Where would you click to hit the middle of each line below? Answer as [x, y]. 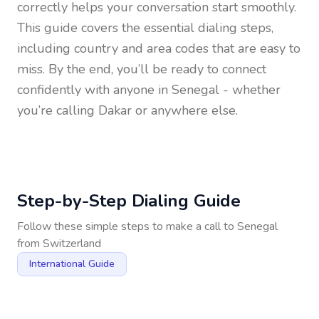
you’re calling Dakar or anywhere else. [127, 110]
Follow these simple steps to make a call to [127, 226]
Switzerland [72, 244]
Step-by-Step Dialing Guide [129, 201]
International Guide [72, 264]
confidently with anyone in [94, 90]
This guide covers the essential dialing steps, [145, 28]
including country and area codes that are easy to [159, 48]
